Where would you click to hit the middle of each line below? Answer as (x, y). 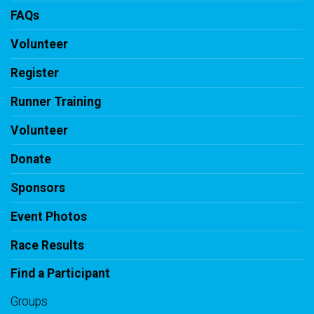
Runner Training (56, 102)
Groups (29, 302)
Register (35, 73)
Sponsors (38, 188)
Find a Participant (60, 274)
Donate (31, 159)
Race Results (47, 246)
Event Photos (49, 217)
